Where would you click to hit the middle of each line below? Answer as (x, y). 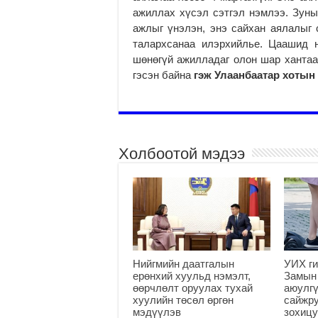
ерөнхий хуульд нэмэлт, (192, 275)
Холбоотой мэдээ (182, 153)
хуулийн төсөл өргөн (183, 300)
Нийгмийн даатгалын (183, 263)
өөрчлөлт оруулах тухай (193, 287)
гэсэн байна (163, 75)
